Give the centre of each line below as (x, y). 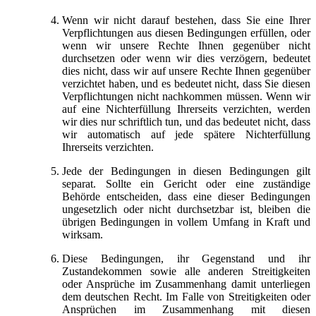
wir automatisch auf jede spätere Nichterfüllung (186, 134)
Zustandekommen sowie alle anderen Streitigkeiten (186, 271)
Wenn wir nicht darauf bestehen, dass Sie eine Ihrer (186, 20)
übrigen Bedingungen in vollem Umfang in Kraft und (186, 221)
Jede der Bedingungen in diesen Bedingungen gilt (186, 171)
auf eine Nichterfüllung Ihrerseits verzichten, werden (186, 109)
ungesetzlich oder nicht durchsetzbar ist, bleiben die (186, 209)
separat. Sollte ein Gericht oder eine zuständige (186, 183)
